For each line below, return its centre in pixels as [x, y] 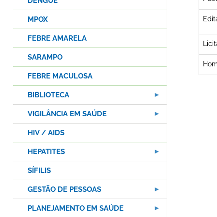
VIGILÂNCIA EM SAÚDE [67, 114]
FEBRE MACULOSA [60, 76]
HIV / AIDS [46, 133]
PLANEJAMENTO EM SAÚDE [76, 209]
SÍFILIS [39, 171]
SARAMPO [45, 57]
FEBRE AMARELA [57, 39]
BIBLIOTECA [48, 95]
